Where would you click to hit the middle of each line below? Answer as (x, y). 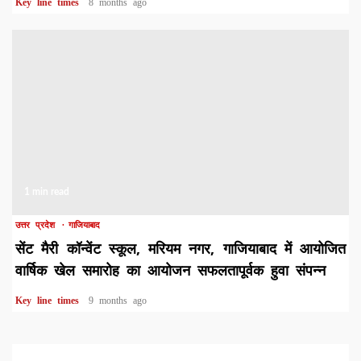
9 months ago (118, 301)
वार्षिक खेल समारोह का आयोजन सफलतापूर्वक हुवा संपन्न (170, 270)
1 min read (47, 192)
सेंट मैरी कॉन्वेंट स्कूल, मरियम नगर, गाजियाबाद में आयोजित (180, 248)
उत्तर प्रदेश (38, 225)
